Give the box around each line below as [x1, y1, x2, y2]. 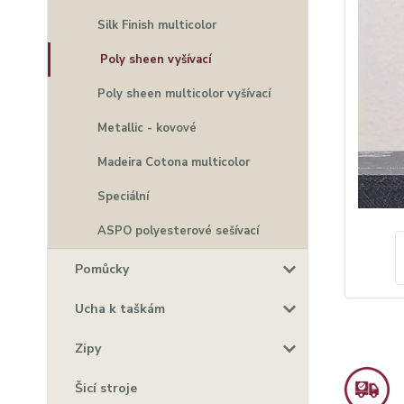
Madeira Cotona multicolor [97, 154, 250, 170]
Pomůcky [75, 261, 129, 278]
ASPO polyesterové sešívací [97, 223, 259, 239]
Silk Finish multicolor [97, 17, 216, 33]
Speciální [97, 188, 149, 205]
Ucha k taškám [75, 300, 165, 317]
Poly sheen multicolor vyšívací [97, 86, 271, 102]
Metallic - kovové [97, 120, 197, 136]
